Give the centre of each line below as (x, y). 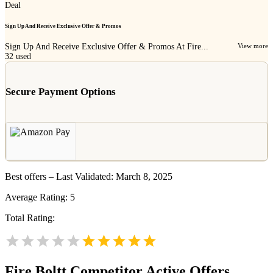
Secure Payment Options (61, 92)
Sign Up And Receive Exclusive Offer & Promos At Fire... (107, 46)
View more (253, 45)
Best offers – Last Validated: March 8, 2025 (89, 177)
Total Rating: (30, 218)
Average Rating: (37, 197)
